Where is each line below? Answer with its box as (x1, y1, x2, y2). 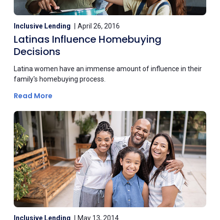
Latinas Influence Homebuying (14, 32, 162, 46)
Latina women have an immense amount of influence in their (14, 64, 202, 73)
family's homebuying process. (14, 75, 106, 83)
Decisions (14, 44, 60, 58)
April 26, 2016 (78, 22, 120, 30)
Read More (14, 90, 54, 101)
